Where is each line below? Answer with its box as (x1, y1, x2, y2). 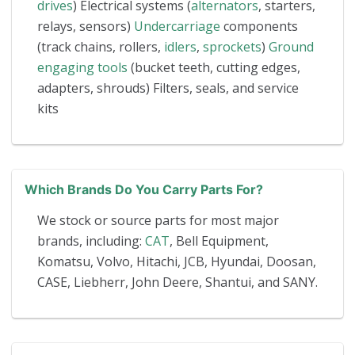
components (220, 17, 298, 35)
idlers (164, 37, 197, 55)
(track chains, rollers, (37, 37, 164, 55)
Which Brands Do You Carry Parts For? (25, 181, 263, 197)
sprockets (203, 37, 261, 55)
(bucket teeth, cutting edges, (128, 58, 300, 76)
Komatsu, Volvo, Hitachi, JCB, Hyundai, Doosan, (37, 252, 316, 270)
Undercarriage (134, 17, 220, 35)
